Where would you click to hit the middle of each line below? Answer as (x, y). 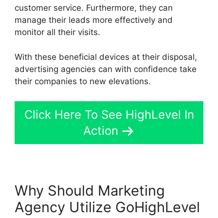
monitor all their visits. (57, 32)
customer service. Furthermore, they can (94, 8)
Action (101, 131)
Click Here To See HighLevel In (109, 115)
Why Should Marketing (90, 191)
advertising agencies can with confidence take (106, 69)
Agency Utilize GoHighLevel (107, 207)
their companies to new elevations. (83, 81)
